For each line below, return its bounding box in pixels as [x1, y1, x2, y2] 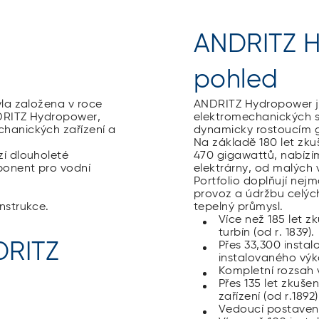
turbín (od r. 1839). [219, 226, 315, 239]
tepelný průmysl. [194, 201, 283, 213]
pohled [194, 67, 278, 93]
